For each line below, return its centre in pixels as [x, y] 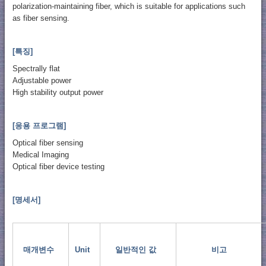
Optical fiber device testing [58, 166]
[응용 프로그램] [39, 125]
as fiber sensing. [41, 18]
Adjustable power [42, 80]
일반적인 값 [136, 249]
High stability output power [58, 92]
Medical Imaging [40, 154]
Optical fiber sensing [47, 142]
